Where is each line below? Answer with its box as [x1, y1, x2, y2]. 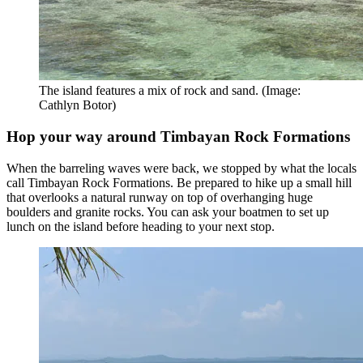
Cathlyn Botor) [39, 98, 116, 113]
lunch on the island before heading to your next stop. [6, 219, 275, 233]
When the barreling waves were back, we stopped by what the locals [6, 160, 357, 175]
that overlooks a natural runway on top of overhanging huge [6, 190, 313, 204]
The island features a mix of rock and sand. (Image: [39, 83, 301, 98]
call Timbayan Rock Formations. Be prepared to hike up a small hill [6, 175, 352, 190]
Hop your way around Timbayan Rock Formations [6, 127, 350, 145]
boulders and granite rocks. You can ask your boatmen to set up [6, 204, 329, 219]
